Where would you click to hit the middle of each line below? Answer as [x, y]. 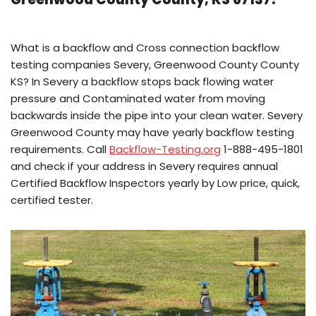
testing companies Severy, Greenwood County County [155, 65]
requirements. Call [60, 150]
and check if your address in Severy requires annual [144, 166]
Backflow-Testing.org [165, 150]
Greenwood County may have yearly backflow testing [152, 133]
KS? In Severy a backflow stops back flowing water [142, 82]
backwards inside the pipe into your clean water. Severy [157, 116]
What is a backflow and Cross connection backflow [145, 48]
